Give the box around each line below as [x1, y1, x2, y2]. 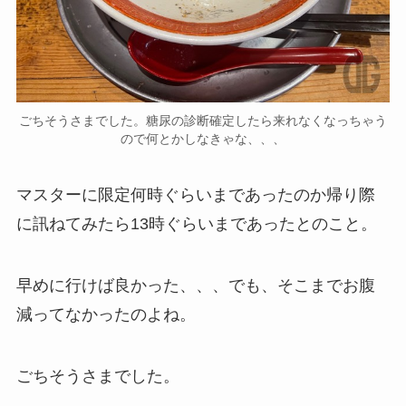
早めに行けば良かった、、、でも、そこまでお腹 [15, 275, 375, 295]
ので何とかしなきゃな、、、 [121, 131, 285, 147]
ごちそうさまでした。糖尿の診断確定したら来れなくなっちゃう [19, 113, 387, 129]
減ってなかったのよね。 [15, 304, 196, 324]
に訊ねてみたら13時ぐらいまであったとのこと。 [15, 215, 377, 234]
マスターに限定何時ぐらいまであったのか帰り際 [15, 186, 375, 205]
